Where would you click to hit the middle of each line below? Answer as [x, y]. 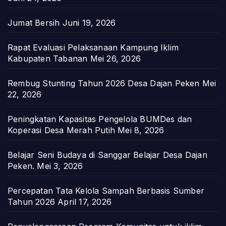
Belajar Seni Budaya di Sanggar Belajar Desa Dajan [107, 155]
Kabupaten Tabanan [48, 59]
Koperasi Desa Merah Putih [61, 130]
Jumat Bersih [34, 23]
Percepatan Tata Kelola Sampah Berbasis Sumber [106, 191]
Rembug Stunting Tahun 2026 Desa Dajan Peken [104, 83]
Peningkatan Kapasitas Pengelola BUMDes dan [100, 119]
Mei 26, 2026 [116, 59]
